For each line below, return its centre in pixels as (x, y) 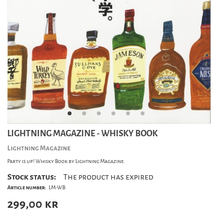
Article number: (27, 188)
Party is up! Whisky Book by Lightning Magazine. (66, 161)
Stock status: (32, 177)
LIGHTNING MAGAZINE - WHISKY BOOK (82, 134)
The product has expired (108, 177)
